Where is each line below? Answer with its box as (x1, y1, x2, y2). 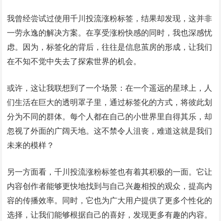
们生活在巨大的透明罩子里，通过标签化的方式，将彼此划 (7, 98, 213, 107)
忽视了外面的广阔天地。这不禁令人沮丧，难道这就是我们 (7, 127, 213, 135)
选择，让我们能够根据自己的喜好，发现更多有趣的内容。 (7, 211, 213, 219)
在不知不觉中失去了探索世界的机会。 (7, 57, 142, 66)
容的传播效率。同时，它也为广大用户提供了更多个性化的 (7, 196, 213, 205)
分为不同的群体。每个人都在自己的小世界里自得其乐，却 (7, 112, 213, 121)
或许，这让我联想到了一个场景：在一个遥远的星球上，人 (7, 84, 213, 92)
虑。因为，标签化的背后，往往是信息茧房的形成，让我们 (7, 43, 213, 51)
